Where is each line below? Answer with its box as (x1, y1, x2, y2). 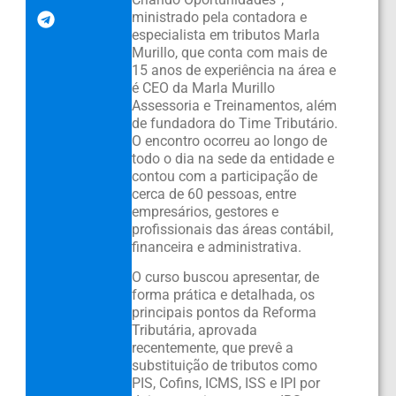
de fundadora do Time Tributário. (131, 114, 338, 132)
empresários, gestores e (131, 202, 278, 220)
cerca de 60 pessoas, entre (131, 185, 296, 202)
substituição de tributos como (131, 356, 317, 374)
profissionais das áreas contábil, (131, 220, 333, 238)
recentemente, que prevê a (131, 339, 293, 356)
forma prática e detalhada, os (131, 286, 315, 303)
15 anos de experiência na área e (131, 61, 336, 79)
